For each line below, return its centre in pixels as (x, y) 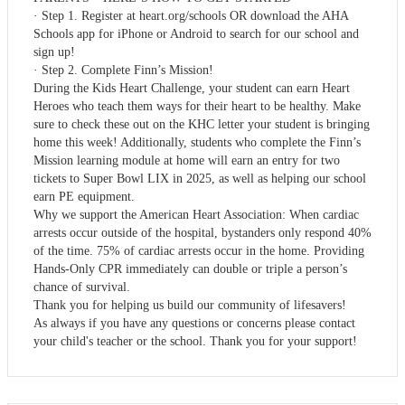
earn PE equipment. (84, 196)
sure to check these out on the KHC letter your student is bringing (202, 124)
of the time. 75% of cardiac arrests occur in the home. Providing (199, 250)
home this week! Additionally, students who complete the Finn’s (197, 142)
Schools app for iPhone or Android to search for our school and (196, 33)
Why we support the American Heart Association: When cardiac (196, 214)
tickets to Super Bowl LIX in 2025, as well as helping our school (200, 178)
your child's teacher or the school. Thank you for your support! (195, 341)
